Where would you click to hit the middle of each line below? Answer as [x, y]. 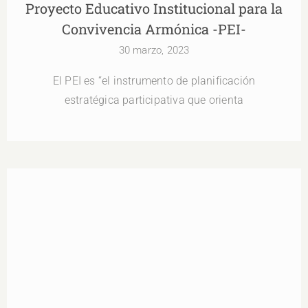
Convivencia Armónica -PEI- [154, 29]
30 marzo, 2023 [154, 51]
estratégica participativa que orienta [154, 100]
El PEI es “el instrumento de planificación [154, 81]
